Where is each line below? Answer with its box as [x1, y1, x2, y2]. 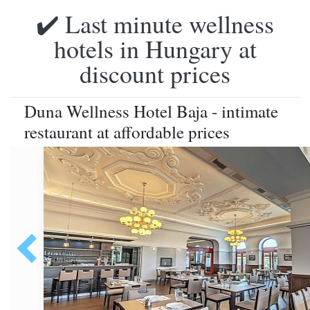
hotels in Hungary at [53, 32, 257, 65]
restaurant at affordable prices [24, 120, 230, 143]
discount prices [80, 57, 230, 90]
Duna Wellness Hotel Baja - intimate [24, 100, 278, 122]
